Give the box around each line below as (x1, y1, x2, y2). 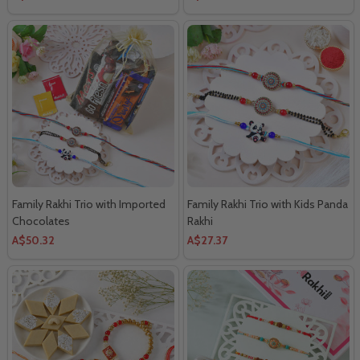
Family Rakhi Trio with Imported (12, 196, 166, 211)
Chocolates (12, 213, 70, 228)
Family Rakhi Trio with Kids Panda (187, 196, 349, 211)
